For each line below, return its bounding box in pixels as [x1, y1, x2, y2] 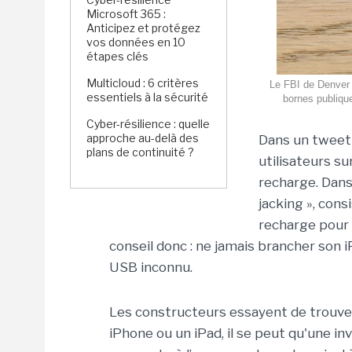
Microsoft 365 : [86, 7, 166, 20]
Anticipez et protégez [86, 21, 200, 35]
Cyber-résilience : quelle [86, 117, 210, 130]
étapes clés [86, 49, 148, 63]
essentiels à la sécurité [86, 90, 208, 104]
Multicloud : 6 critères [86, 76, 199, 90]
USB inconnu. [109, 259, 192, 275]
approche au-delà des [86, 131, 199, 145]
